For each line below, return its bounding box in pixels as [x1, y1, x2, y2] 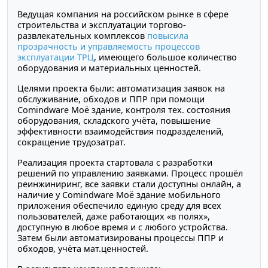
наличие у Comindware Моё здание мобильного [17, 188, 221, 200]
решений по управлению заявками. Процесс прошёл [17, 167, 243, 179]
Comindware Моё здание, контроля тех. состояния [17, 103, 230, 115]
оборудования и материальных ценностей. [17, 62, 201, 74]
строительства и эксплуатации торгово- [17, 19, 186, 31]
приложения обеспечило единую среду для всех [17, 199, 221, 211]
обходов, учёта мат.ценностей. [17, 242, 148, 254]
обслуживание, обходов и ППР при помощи [17, 93, 205, 105]
